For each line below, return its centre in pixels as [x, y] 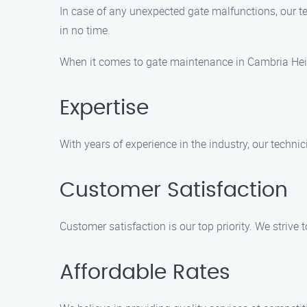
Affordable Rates [145, 273]
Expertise [104, 108]
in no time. [85, 30]
